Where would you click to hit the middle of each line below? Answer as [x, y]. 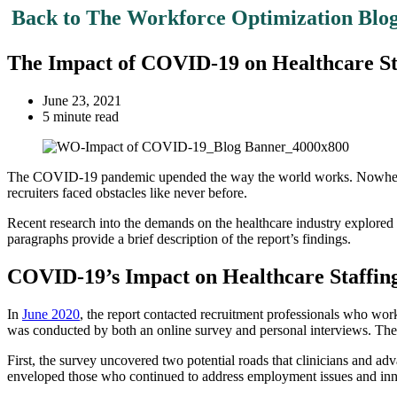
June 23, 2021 [82, 100]
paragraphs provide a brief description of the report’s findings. [179, 238]
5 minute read [81, 116]
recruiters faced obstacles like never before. [127, 192]
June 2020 [51, 314]
